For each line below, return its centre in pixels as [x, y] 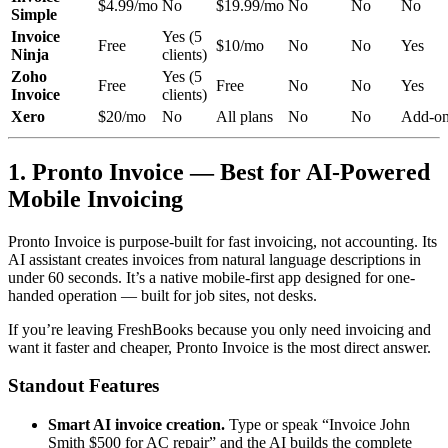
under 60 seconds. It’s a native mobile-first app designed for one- [211, 277]
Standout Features [83, 386]
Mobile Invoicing [95, 198]
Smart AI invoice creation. [136, 425]
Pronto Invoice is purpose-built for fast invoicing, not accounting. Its [222, 241]
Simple [34, 14]
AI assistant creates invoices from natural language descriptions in [214, 259]
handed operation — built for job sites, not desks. [162, 295]
